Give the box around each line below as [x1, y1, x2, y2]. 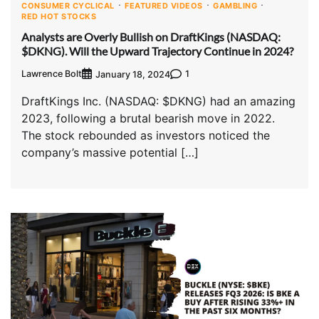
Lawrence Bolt [21, 68, 82, 80]
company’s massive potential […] [21, 145, 199, 159]
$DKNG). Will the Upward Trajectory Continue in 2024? [21, 43, 293, 58]
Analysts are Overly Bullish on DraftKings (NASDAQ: [21, 29, 281, 43]
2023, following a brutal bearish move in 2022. [21, 110, 275, 125]
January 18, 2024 [95, 68, 170, 80]
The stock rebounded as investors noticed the [21, 127, 270, 142]
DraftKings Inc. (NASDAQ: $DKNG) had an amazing [21, 93, 296, 108]
